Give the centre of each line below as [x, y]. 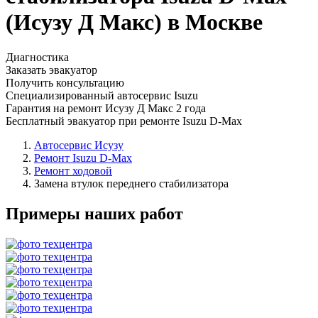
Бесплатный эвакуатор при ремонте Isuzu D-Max [124, 121]
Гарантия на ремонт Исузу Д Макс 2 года [106, 108]
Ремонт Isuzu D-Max [83, 158]
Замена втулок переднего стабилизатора [131, 183]
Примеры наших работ [94, 213]
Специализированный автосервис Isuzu [102, 95]
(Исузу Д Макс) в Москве [134, 22]
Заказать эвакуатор [51, 70]
